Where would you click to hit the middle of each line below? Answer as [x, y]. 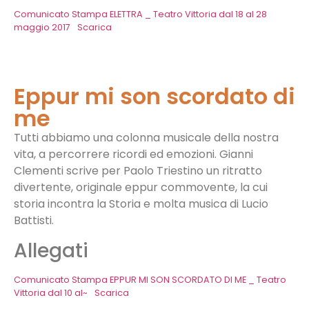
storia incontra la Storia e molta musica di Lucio [141, 204]
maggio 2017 [42, 28]
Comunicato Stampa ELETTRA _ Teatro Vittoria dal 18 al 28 [140, 14]
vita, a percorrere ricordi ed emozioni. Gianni [133, 154]
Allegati [51, 250]
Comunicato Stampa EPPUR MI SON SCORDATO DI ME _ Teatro [150, 279]
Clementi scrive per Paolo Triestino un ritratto [138, 171]
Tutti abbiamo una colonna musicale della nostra [146, 138]
